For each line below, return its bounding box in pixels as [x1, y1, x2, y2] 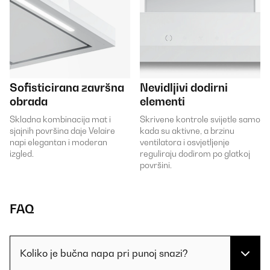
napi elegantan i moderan [10, 137, 107, 148]
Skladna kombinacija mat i [10, 114, 111, 125]
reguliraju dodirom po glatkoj [140, 148, 250, 159]
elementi [140, 95, 185, 108]
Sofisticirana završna [10, 81, 124, 95]
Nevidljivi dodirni [140, 81, 228, 95]
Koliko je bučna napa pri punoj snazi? [20, 247, 188, 260]
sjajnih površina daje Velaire [10, 125, 115, 136]
